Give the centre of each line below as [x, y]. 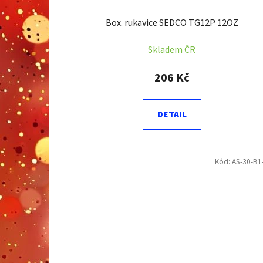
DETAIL [172, 115]
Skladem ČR [172, 50]
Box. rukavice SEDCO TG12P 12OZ [172, 23]
